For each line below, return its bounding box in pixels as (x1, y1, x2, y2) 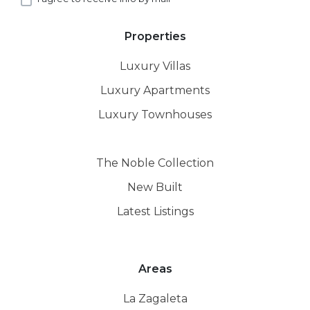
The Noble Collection (96, 156, 214, 170)
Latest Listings (116, 204, 194, 218)
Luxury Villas (120, 59, 190, 73)
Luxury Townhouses (98, 107, 212, 121)
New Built (127, 180, 183, 194)
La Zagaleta (122, 291, 188, 305)
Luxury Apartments (100, 83, 210, 97)
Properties (124, 29, 186, 43)
